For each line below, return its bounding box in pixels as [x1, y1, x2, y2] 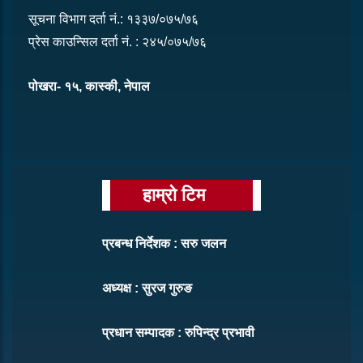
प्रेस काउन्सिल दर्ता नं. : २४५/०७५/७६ [28, 35, 207, 49]
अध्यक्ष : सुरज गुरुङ [102, 281, 192, 296]
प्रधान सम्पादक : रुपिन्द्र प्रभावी [102, 326, 254, 340]
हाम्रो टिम [142, 185, 205, 206]
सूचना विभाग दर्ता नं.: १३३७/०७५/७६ [28, 12, 199, 27]
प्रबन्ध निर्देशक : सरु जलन [102, 237, 226, 251]
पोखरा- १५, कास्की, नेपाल [28, 79, 150, 94]
